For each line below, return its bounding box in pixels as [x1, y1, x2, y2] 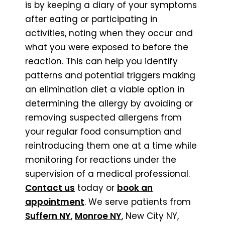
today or [75, 181, 117, 194]
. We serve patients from [84, 195, 191, 208]
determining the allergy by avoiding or [25, 97, 193, 109]
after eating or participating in [25, 13, 158, 25]
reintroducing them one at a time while [25, 139, 197, 152]
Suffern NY [25, 209, 71, 222]
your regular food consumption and [25, 125, 181, 138]
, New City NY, [122, 209, 179, 222]
